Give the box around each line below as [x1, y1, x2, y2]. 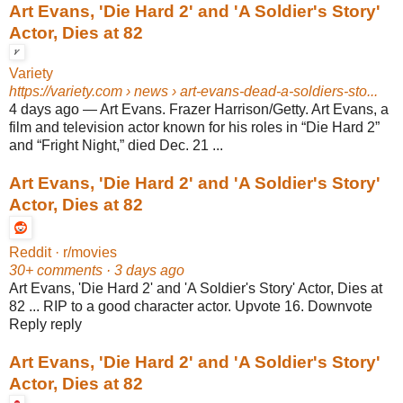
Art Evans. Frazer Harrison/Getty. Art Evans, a [100, 101, 389, 117]
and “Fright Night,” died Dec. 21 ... [9, 137, 223, 153]
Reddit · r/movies [9, 244, 117, 260]
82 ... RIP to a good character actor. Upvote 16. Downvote [9, 298, 372, 314]
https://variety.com [9, 83, 122, 99]
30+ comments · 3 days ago [9, 262, 184, 278]
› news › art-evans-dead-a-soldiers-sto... [122, 83, 378, 99]
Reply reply [9, 316, 82, 332]
